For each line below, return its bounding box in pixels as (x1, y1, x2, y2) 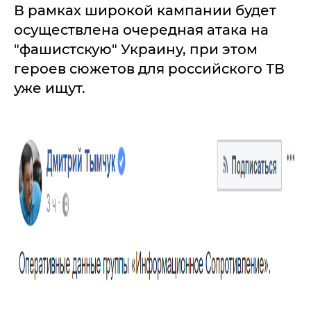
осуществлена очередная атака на (14, 22, 269, 38)
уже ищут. (14, 80, 85, 96)
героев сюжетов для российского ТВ (14, 60, 285, 77)
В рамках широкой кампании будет (14, 2, 276, 19)
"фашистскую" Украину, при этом (14, 41, 258, 58)
